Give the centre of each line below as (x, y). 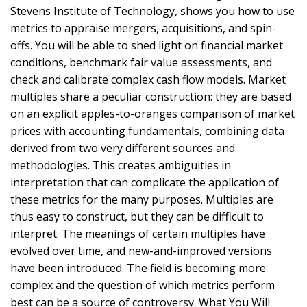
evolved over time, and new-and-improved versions (141, 250)
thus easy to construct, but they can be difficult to (137, 216)
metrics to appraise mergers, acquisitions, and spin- (143, 28)
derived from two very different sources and (123, 148)
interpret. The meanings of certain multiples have (138, 233)
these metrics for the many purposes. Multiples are (142, 199)
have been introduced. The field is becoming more (138, 268)
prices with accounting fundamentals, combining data (147, 131)
